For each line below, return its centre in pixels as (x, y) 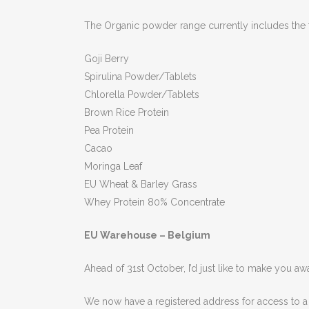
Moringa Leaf (113, 166)
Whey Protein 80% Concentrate (154, 202)
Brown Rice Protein (127, 112)
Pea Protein (109, 130)
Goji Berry (107, 59)
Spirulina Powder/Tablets (140, 77)
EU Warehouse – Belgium (147, 235)
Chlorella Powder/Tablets (142, 94)
